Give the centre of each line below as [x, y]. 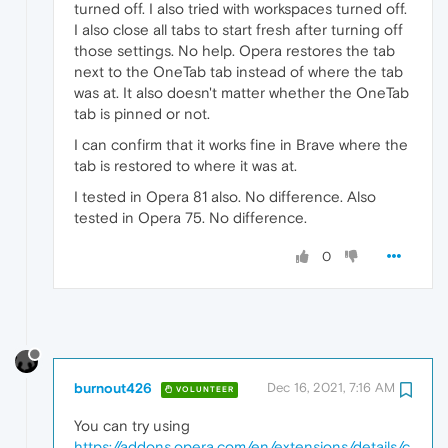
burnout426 [113, 388]
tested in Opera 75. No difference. [190, 218]
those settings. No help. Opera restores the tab [234, 51]
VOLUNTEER [203, 389]
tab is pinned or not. [142, 114]
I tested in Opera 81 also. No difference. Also [225, 197]
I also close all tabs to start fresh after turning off [238, 30]
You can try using [132, 426]
